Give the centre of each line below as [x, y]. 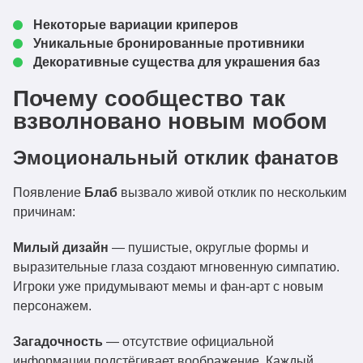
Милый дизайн [61, 248]
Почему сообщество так [149, 98]
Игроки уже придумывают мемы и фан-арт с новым [168, 286]
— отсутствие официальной [188, 342]
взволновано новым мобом [170, 121]
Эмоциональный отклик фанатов [176, 158]
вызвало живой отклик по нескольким [232, 192]
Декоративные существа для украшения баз [177, 62]
